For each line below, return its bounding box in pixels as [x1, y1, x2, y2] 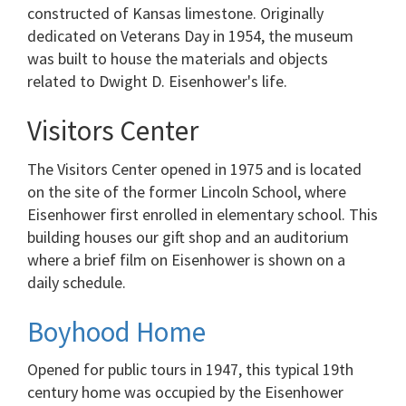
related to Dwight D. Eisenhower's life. [27, 71, 287, 92]
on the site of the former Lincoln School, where [27, 180, 346, 202]
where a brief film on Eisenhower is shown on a [27, 248, 345, 270]
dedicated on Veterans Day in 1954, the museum [27, 25, 353, 47]
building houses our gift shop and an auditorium [27, 226, 349, 247]
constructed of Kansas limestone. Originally [27, 3, 324, 24]
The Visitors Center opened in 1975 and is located [27, 158, 362, 179]
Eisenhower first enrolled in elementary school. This [27, 203, 378, 225]
